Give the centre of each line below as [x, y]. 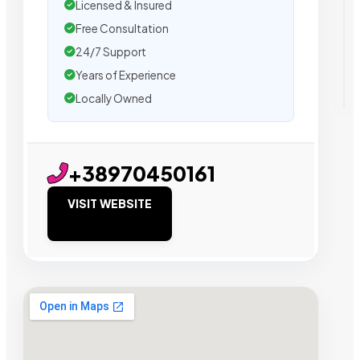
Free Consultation [122, 28]
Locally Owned [114, 98]
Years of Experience [126, 75]
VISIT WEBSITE [110, 203]
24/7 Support [111, 51]
